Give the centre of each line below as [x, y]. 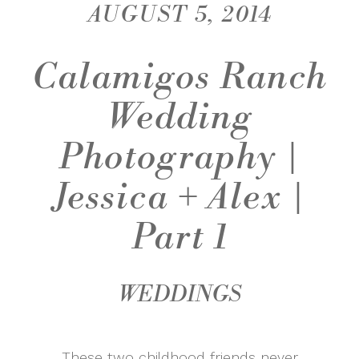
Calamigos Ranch [179, 78]
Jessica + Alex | [179, 198]
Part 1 [179, 238]
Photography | [179, 158]
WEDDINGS [179, 295]
